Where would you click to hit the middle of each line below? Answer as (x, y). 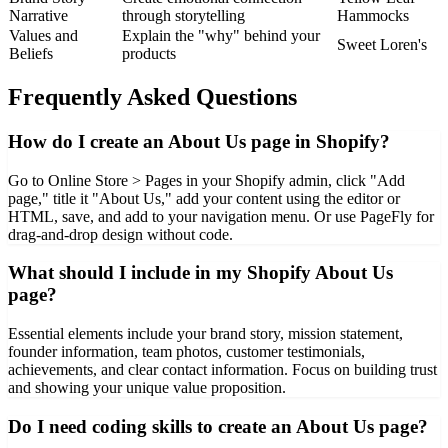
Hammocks (373, 16)
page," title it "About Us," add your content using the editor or (204, 198)
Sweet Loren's (382, 45)
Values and (43, 36)
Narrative (38, 16)
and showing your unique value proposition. (147, 388)
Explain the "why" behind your (221, 36)
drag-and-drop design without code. (120, 234)
